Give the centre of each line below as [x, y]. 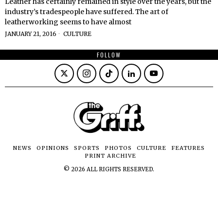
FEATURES [188, 148]
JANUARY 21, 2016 [31, 34]
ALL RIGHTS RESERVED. [120, 169]
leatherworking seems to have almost [68, 22]
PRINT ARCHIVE [110, 155]
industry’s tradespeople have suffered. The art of [87, 12]
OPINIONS [53, 148]
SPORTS [87, 148]
